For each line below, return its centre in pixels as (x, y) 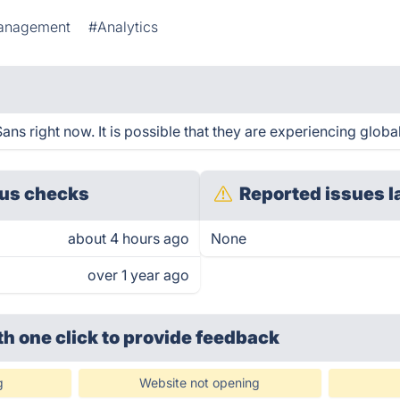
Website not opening (200, 383)
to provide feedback (191, 337)
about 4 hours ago (129, 238)
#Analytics (124, 27)
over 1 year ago (138, 275)
